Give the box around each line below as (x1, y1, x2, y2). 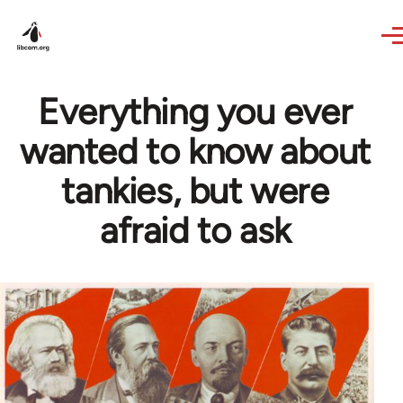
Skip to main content (16, 4, 156, 21)
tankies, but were (61, 169, 329, 212)
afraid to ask (100, 209, 291, 252)
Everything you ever (38, 90, 353, 133)
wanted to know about (19, 130, 371, 173)
